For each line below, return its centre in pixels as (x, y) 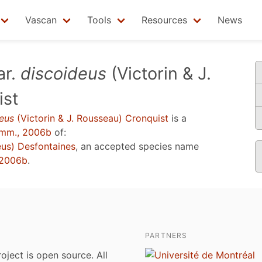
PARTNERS (166, 235)
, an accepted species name (137, 146)
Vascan (41, 20)
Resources (164, 20)
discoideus (63, 73)
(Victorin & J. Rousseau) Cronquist (91, 118)
